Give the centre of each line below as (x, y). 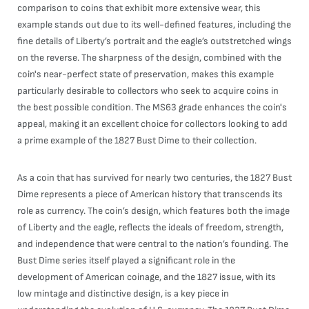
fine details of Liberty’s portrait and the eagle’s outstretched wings (154, 41)
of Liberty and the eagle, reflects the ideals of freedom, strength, (150, 227)
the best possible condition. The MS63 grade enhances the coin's (152, 107)
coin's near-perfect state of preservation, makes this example (146, 74)
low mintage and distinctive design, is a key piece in (123, 293)
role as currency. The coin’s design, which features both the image (153, 211)
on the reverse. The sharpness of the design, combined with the (149, 58)
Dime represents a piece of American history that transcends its (150, 194)
